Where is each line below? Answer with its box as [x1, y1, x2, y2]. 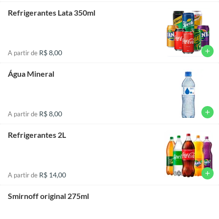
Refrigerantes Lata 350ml [8, 7, 95, 17]
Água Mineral [8, 68, 54, 78]
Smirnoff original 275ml [8, 191, 89, 200]
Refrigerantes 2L [8, 130, 66, 139]
